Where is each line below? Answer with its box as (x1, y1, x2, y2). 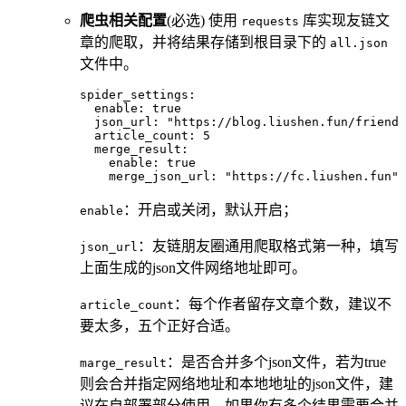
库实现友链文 (299, 12, 390, 28)
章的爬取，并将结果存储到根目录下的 (80, 34, 330, 50)
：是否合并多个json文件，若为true (167, 353, 386, 370)
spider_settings (80, 87, 188, 101)
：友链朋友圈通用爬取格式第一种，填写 (138, 237, 399, 254)
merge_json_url (80, 169, 210, 183)
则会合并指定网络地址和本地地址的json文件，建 (80, 375, 393, 391)
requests (241, 14, 299, 28)
